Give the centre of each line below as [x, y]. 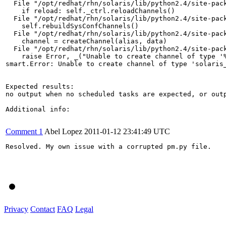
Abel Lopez [63, 131]
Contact [43, 209]
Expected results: [40, 86]
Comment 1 [24, 131]
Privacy [16, 209]
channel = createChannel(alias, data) [86, 41]
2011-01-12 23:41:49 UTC [127, 131]
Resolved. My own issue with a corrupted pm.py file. [108, 146]
